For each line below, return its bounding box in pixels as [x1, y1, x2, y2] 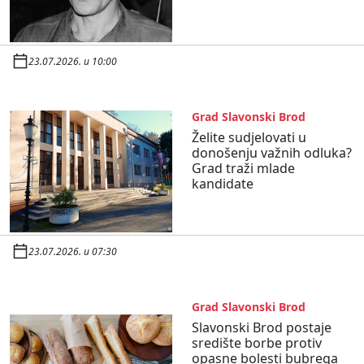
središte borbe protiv [192, 333, 322, 352]
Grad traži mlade [192, 158, 295, 177]
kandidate [192, 174, 253, 193]
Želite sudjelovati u [192, 128, 306, 146]
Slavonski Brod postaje [192, 318, 331, 336]
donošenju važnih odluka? [192, 143, 352, 162]
